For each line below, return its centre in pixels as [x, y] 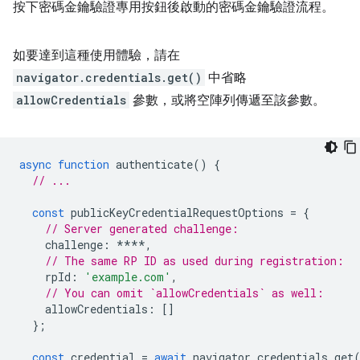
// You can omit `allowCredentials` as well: [184, 293]
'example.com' [128, 277]
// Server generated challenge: [142, 229]
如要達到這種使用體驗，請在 [96, 55]
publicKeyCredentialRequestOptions [177, 213]
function [84, 164]
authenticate [154, 164]
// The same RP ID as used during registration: [194, 261]
